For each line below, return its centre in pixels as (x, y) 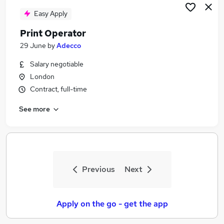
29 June (33, 45)
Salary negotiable (57, 64)
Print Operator (53, 33)
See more (34, 109)
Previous (98, 169)
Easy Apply (51, 13)
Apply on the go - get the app (112, 204)
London (42, 76)
